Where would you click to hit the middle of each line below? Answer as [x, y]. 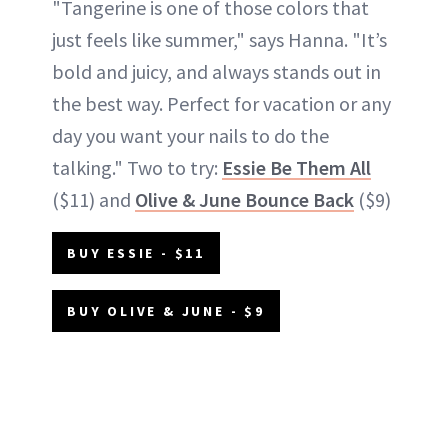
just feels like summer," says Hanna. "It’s [219, 40]
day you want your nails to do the [190, 136]
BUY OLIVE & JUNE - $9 [166, 311]
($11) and [93, 200]
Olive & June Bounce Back [244, 200]
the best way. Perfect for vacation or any [221, 104]
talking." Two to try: [137, 168]
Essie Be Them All [296, 168]
